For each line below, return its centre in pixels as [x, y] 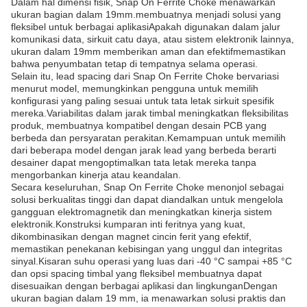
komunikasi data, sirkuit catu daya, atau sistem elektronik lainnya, [152, 39]
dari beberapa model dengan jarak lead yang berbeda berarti [144, 150]
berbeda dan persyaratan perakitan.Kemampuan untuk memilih [148, 138]
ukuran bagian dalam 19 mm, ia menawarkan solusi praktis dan [148, 298]
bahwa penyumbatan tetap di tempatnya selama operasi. [134, 64]
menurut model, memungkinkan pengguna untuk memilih [135, 88]
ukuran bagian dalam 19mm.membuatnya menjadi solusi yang [146, 14]
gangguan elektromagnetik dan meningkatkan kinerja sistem [142, 212]
